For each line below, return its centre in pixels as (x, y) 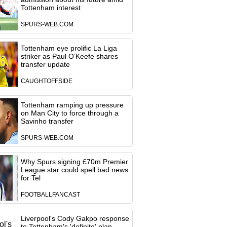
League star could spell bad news (74, 170)
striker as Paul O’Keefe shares (69, 56)
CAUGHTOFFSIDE (46, 81)
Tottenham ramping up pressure (72, 105)
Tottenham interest (50, 8)
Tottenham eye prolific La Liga (69, 48)
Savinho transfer (47, 121)
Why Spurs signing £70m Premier (74, 162)
